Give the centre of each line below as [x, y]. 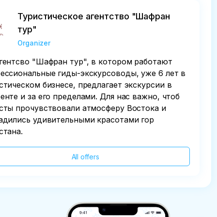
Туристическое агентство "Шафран [94, 16]
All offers [85, 157]
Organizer [34, 43]
